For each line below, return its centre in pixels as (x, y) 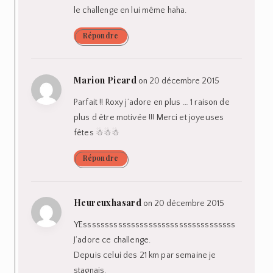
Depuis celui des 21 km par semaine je (145, 255)
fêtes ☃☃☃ (97, 133)
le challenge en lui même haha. (130, 10)
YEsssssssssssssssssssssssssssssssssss (155, 225)
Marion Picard (105, 80)
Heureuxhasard (108, 202)
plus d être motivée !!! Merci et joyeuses (149, 117)
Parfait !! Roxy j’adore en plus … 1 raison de (152, 102)
